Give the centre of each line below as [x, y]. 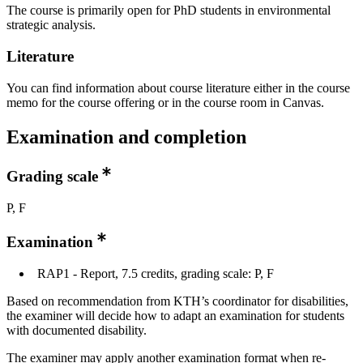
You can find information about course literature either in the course [178, 88]
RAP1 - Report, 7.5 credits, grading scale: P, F [156, 274]
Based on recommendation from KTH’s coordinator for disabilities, [177, 301]
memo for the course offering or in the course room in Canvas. [165, 102]
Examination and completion [126, 137]
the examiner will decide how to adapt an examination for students [175, 316]
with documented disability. [77, 331]
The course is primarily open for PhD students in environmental [169, 11]
